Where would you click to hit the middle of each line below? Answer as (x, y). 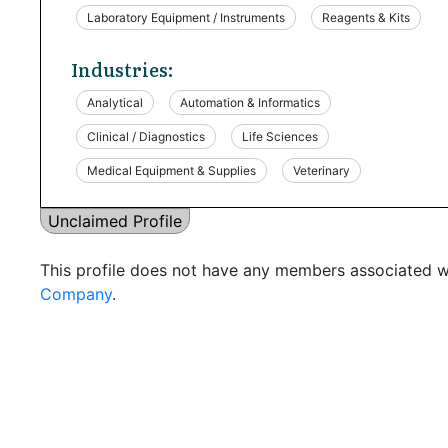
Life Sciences (280, 136)
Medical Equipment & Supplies (171, 170)
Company (76, 293)
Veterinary (321, 170)
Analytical (115, 102)
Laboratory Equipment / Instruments (186, 17)
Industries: (122, 69)
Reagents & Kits (366, 17)
